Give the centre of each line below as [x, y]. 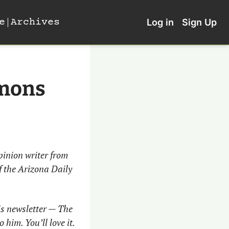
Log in [160, 22]
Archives [36, 22]
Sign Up [199, 22]
